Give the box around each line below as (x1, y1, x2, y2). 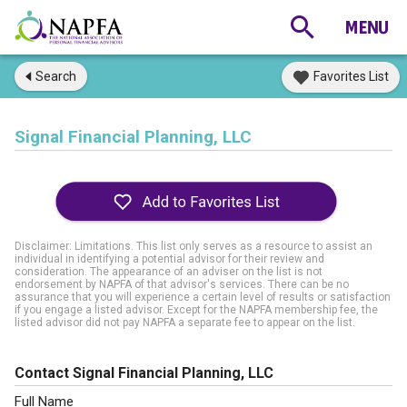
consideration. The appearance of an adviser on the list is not (15, 265, 323, 278)
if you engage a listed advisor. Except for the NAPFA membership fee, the (15, 303, 378, 316)
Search (35, 69, 76, 84)
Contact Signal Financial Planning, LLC (15, 364, 273, 382)
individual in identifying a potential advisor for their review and (15, 253, 324, 265)
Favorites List (313, 69, 389, 84)
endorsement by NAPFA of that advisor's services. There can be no (15, 278, 349, 291)
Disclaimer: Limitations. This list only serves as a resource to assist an (15, 240, 372, 253)
